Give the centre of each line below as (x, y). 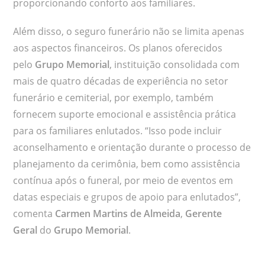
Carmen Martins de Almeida (118, 214)
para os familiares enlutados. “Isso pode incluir (118, 131)
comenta (34, 214)
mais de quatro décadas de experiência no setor (121, 81)
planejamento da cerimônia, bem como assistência (127, 164)
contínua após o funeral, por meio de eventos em (123, 181)
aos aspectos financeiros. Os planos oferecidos (118, 48)
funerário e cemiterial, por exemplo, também (114, 98)
